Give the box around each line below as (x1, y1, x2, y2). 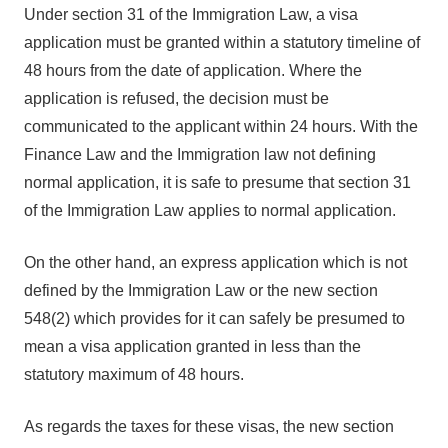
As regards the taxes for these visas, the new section (24, 418, 394, 435)
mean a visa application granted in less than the (24, 338, 361, 355)
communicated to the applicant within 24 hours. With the (24, 118, 418, 135)
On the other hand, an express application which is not (24, 254, 407, 271)
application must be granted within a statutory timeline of (24, 34, 420, 51)
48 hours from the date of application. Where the (24, 62, 362, 79)
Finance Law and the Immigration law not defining (24, 146, 376, 163)
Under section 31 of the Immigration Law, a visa (24, 6, 358, 23)
